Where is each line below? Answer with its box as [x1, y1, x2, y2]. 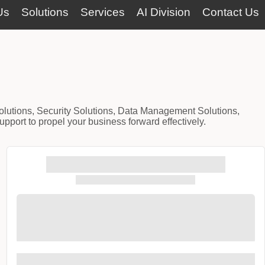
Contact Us [202, 6, 259, 18]
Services [80, 6, 125, 18]
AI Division [137, 6, 190, 18]
